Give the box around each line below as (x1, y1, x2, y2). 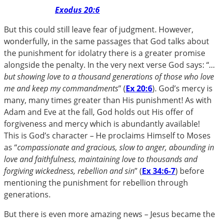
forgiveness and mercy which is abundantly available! (4, 118, 200, 129)
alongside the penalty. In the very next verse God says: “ (4, 59, 209, 70)
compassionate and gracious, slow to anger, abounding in (17, 141, 214, 153)
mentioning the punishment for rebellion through (4, 177, 188, 188)
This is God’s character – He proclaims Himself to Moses (4, 130, 211, 141)
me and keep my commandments (4, 82, 118, 94)
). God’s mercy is (152, 82, 213, 94)
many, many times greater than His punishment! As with (4, 94, 212, 106)
